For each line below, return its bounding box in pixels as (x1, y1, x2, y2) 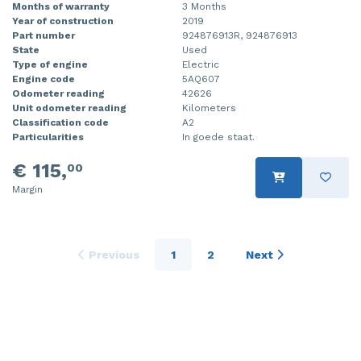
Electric (182, 58, 219, 70)
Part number (12, 29, 75, 41)
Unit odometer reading (12, 102, 127, 114)
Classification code (12, 116, 109, 128)
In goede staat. (182, 131, 255, 143)
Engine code (12, 73, 75, 85)
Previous (85, 247, 139, 261)
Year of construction (12, 15, 114, 27)
